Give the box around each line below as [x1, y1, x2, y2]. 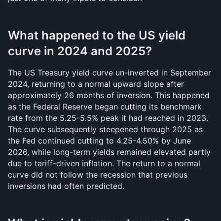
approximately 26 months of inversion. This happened [8, 90, 210, 100]
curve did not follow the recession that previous [8, 170, 187, 180]
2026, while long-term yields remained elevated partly [8, 147, 211, 157]
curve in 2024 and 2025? [8, 44, 152, 58]
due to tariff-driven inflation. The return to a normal [8, 158, 200, 168]
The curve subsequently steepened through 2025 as [8, 124, 203, 134]
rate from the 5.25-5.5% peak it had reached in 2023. [8, 113, 208, 123]
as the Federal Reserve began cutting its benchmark [8, 102, 202, 111]
